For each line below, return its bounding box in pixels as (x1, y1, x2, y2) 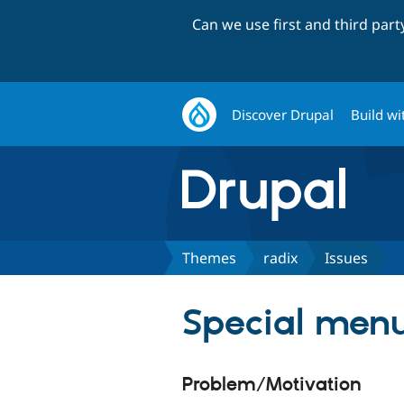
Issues (325, 247, 368, 268)
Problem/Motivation (182, 372, 362, 397)
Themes (182, 247, 236, 268)
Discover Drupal (232, 105, 335, 124)
